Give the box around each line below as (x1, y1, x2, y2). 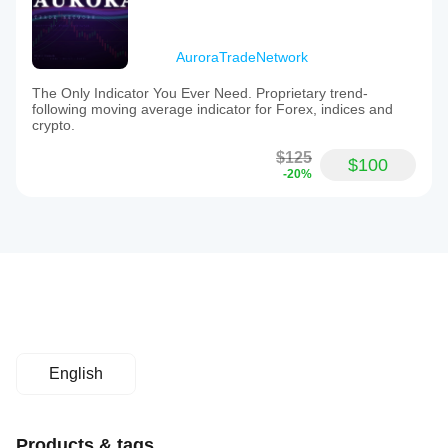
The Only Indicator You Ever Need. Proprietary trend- (32, 85, 368, 101)
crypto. (32, 117, 75, 133)
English (49, 365, 103, 382)
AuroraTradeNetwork (176, 49, 308, 65)
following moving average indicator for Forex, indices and (32, 101, 393, 117)
